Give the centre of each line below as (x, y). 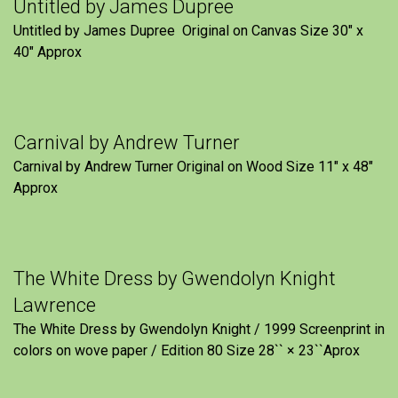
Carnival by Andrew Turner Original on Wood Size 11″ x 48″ (193, 167)
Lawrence (55, 305)
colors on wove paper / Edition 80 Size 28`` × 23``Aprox (187, 350)
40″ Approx (48, 52)
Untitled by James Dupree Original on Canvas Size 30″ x (188, 31)
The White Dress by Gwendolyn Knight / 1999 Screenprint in (199, 329)
